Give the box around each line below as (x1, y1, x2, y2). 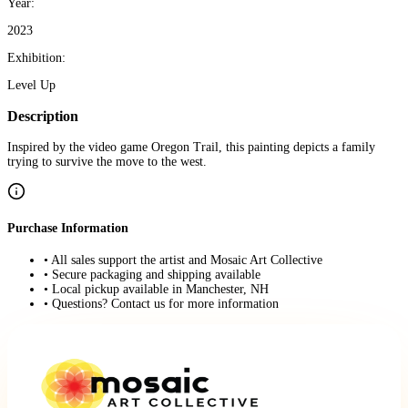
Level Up (7, 77, 56, 92)
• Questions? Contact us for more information (44, 296, 279, 311)
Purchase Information (7, 220, 128, 235)
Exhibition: (7, 50, 66, 65)
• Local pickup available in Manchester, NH (44, 281, 269, 296)
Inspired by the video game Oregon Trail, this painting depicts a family (7, 140, 375, 155)
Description (7, 107, 78, 125)
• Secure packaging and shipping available (44, 267, 260, 281)
